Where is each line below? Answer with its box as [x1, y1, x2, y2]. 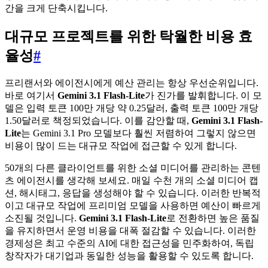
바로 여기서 [5, 90, 57, 101]
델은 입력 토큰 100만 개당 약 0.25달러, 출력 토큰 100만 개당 [5, 103, 258, 114]
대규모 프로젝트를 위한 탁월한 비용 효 [5, 29, 252, 45]
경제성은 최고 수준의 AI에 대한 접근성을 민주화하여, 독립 [5, 238, 254, 249]
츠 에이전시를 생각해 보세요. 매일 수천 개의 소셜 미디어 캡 [5, 175, 258, 186]
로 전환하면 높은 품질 [166, 213, 260, 224]
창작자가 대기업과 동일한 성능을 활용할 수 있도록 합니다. [5, 251, 254, 261]
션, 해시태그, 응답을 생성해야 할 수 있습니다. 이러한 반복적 [5, 188, 261, 199]
